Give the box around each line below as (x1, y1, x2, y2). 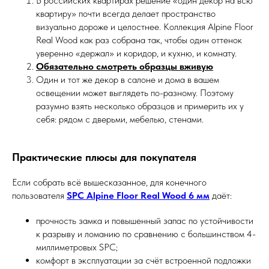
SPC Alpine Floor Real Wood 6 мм (67, 190, 210, 201)
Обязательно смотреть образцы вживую (36, 61, 213, 72)
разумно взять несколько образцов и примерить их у (36, 100, 244, 112)
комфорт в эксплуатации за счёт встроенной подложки (36, 255, 251, 266)
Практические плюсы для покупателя (12, 151, 196, 163)
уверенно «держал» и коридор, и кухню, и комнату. (36, 47, 237, 59)
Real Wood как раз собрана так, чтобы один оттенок (36, 34, 242, 46)
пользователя (12, 190, 67, 201)
